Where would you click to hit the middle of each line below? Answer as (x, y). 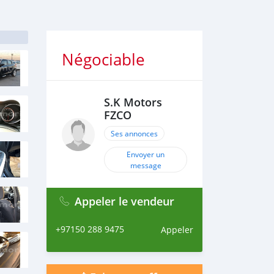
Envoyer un (146, 154)
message (146, 165)
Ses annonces (134, 133)
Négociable (103, 60)
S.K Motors (133, 102)
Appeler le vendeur (124, 201)
